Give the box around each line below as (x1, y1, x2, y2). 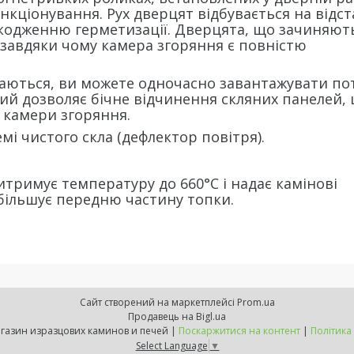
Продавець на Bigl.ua (128, 310, 226, 323)
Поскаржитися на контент (179, 324, 300, 337)
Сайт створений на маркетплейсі (79, 296, 237, 309)
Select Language (135, 338, 208, 352)
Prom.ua (236, 296, 275, 309)
